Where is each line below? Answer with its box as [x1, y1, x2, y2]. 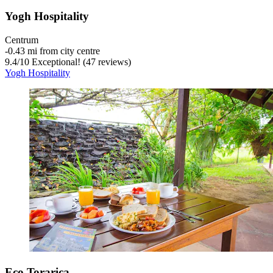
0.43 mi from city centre [8, 45, 100, 56]
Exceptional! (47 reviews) [29, 56, 131, 67]
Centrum [5, 34, 38, 45]
